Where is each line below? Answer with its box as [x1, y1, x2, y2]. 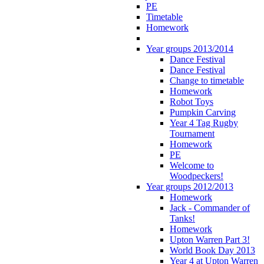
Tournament [170, 128, 214, 138]
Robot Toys [170, 96, 213, 107]
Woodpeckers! [170, 170, 223, 181]
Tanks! [170, 213, 195, 223]
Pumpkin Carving [170, 107, 236, 117]
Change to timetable [170, 75, 244, 85]
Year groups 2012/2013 [146, 181, 233, 192]
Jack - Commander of [170, 202, 250, 213]
